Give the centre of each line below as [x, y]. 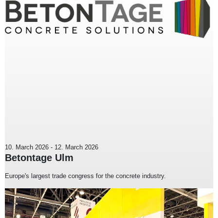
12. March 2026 [76, 147]
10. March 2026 [27, 147]
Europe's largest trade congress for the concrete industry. [85, 176]
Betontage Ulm [39, 157]
